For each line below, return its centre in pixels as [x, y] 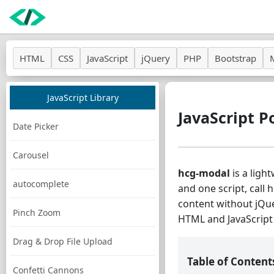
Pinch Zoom [37, 213]
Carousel [31, 155]
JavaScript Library [83, 98]
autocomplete [41, 184]
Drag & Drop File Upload [63, 241]
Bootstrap [235, 58]
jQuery [156, 58]
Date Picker [36, 126]
